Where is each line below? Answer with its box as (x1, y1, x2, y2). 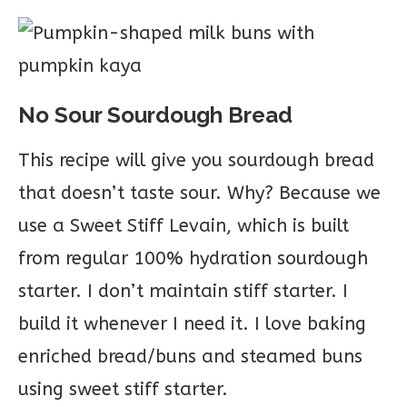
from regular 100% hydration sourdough (18, 248, 368, 269)
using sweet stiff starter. (18, 379, 228, 400)
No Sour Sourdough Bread (18, 102, 293, 128)
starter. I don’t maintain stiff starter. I (18, 281, 348, 302)
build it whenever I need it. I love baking (18, 313, 366, 334)
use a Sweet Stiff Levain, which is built (18, 215, 349, 236)
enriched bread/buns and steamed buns (18, 346, 362, 367)
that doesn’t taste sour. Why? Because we (18, 183, 381, 203)
